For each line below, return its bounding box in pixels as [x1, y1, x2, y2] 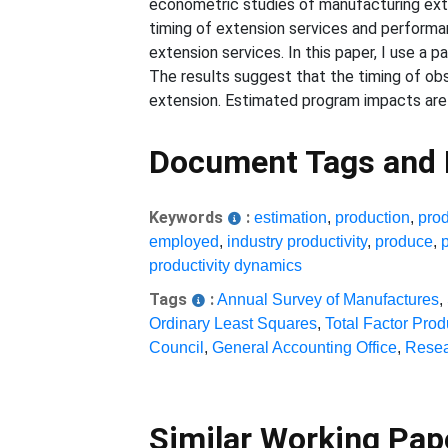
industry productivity [227, 233, 368, 250]
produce [375, 233, 434, 250]
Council [149, 339, 205, 356]
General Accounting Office [212, 339, 398, 356]
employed [149, 233, 220, 250]
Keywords [149, 208, 224, 227]
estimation [254, 209, 328, 226]
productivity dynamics [149, 257, 303, 274]
